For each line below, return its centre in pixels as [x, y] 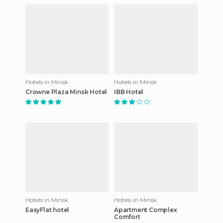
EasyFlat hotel [48, 210]
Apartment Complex [146, 210]
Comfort [127, 217]
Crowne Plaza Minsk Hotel [66, 92]
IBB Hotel [129, 92]
